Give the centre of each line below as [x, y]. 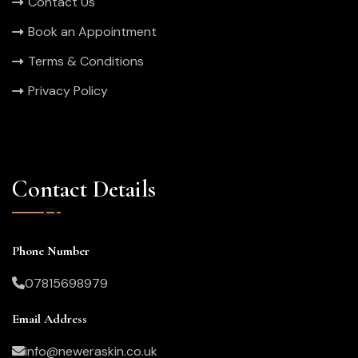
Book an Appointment [92, 31]
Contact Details [84, 189]
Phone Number [51, 251]
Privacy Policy [68, 90]
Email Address [50, 318]
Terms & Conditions [86, 61]
